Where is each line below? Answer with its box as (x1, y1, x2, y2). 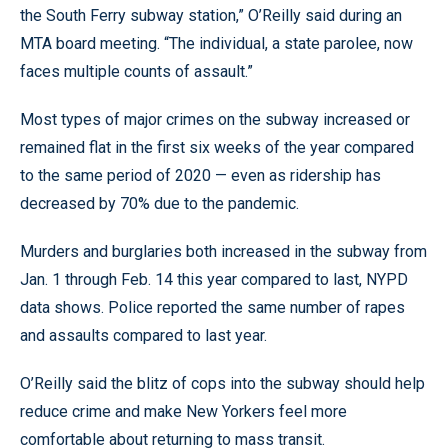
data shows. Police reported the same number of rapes (20, 297, 405, 317)
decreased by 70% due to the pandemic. (20, 193, 299, 213)
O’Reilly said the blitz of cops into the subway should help (20, 373, 425, 393)
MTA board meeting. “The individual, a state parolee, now (20, 33, 413, 53)
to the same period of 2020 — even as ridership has (20, 165, 381, 185)
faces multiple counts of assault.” (20, 61, 253, 81)
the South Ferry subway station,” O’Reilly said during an (20, 5, 402, 25)
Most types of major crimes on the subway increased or (20, 109, 410, 129)
